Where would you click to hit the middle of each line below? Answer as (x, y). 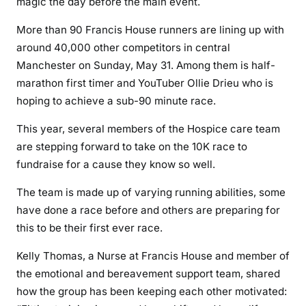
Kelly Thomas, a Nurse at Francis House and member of (153, 256)
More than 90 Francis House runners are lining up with (150, 30)
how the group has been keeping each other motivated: (152, 292)
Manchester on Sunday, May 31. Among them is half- (146, 66)
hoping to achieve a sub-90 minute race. (116, 101)
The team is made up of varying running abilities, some (151, 193)
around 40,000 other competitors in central (123, 48)
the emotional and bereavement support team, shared (148, 274)
